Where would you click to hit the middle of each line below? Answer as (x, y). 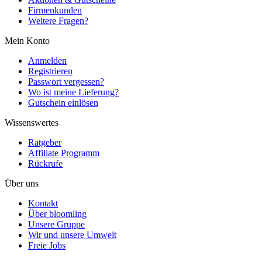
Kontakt (43, 204)
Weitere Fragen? (58, 21)
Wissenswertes (32, 123)
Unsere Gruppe (56, 225)
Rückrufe (45, 164)
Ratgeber (45, 143)
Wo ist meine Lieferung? (73, 92)
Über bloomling (57, 214)
